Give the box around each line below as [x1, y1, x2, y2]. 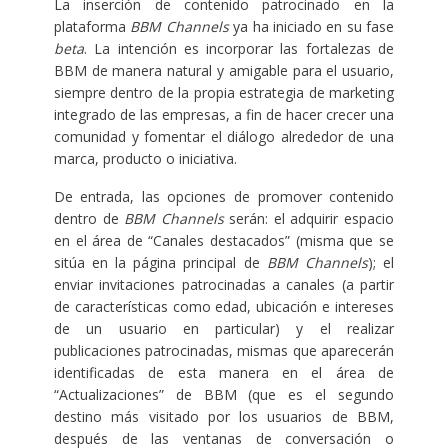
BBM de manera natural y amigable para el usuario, [53, 61, 395, 81]
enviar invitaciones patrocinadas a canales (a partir [53, 275, 395, 295]
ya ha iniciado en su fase [228, 17, 395, 37]
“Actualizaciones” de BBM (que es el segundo [53, 385, 395, 405]
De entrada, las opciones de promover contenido [53, 187, 395, 207]
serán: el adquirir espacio [223, 209, 395, 229]
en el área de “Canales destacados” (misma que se [53, 231, 395, 251]
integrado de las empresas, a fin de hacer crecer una [53, 105, 395, 125]
